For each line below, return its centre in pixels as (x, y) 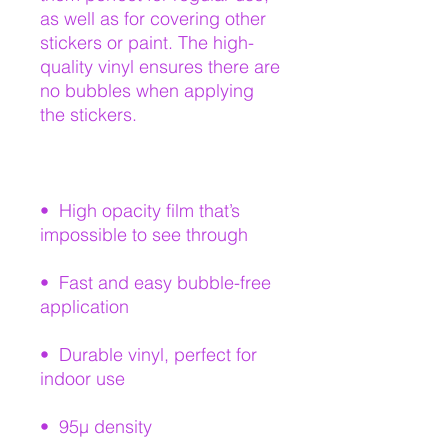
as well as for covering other (153, 18)
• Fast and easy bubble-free (155, 282)
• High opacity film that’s (140, 210)
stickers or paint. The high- (147, 42)
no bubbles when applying (147, 90)
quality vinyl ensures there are (160, 66)
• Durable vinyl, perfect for (148, 354)
